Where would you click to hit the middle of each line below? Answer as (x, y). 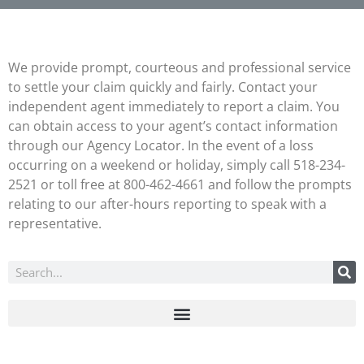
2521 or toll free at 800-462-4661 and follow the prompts (180, 184)
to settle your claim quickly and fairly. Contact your (163, 87)
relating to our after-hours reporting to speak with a (167, 204)
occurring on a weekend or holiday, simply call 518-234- (177, 165)
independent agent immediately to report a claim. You (174, 106)
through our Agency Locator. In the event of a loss (161, 145)
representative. (55, 223)
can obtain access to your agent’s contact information (173, 126)
